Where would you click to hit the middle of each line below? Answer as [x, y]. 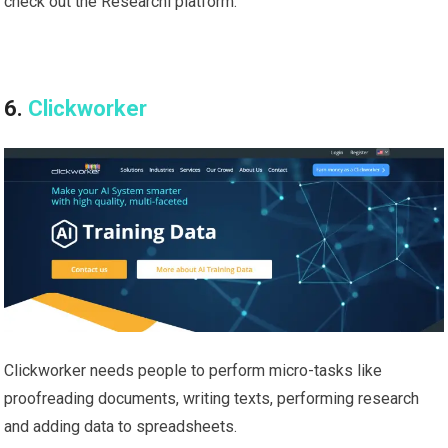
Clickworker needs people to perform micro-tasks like [193, 371]
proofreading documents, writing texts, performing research [212, 399]
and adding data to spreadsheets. [121, 427]
